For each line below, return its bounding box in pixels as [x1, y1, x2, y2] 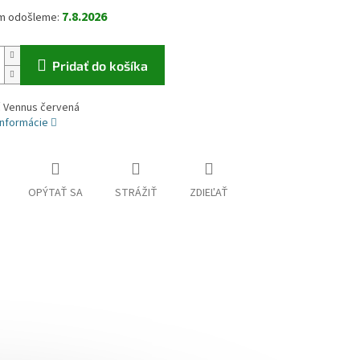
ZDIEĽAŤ [189, 185, 228, 202]
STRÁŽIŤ [114, 185, 157, 202]
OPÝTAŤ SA [27, 185, 83, 202]
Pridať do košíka [51, 58, 148, 74]
